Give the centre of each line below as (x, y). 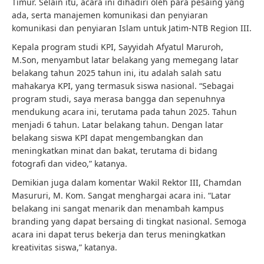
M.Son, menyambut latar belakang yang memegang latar (125, 60)
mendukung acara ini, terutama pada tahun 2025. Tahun (124, 112)
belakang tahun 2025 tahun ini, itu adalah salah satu (117, 73)
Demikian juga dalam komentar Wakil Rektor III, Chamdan (127, 182)
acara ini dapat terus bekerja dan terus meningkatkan (119, 234)
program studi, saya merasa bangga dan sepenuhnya (118, 99)
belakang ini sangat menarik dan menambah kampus (118, 208)
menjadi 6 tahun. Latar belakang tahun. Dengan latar (118, 125)
